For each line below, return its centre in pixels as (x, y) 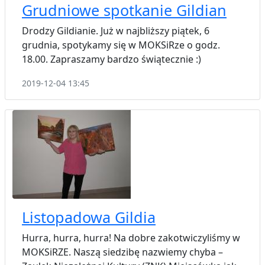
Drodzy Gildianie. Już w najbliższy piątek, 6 (116, 30)
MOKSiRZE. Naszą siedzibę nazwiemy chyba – (122, 252)
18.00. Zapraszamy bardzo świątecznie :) (112, 59)
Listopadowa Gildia (89, 217)
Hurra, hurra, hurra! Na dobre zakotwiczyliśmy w (131, 237)
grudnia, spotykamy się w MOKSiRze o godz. (121, 45)
